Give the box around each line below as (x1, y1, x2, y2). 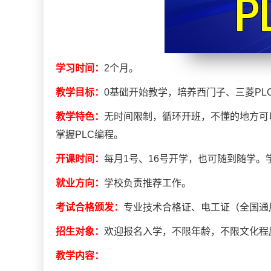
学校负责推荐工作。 (104, 178, 191, 188)
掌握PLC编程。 (56, 129, 123, 140)
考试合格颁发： (56, 202, 123, 212)
